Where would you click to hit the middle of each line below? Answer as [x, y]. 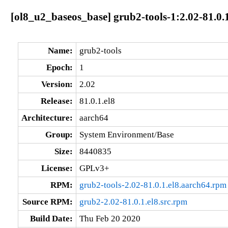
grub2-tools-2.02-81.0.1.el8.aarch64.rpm [153, 185]
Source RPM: [47, 202]
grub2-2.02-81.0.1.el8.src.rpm [133, 202]
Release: [56, 101]
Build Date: [51, 218]
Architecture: [47, 118]
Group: [59, 134]
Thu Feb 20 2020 [110, 218]
